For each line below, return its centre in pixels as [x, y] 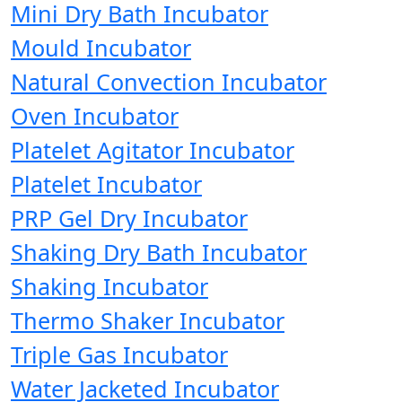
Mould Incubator [101, 48]
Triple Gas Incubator [119, 355]
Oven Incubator [95, 116]
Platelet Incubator [106, 184]
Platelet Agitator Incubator [153, 150]
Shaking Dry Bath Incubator [159, 253]
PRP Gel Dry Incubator [129, 218]
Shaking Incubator [109, 287]
